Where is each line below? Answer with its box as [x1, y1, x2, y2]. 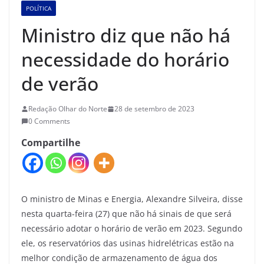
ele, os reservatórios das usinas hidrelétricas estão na [21, 237, 234, 249]
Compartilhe [21, 136, 80, 150]
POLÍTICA [26, 4, 51, 13]
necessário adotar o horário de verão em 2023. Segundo [21, 222, 242, 234]
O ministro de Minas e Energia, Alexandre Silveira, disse [21, 193, 243, 204]
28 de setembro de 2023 [114, 104, 194, 114]
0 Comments [28, 116, 70, 127]
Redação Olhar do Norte [28, 104, 107, 114]
